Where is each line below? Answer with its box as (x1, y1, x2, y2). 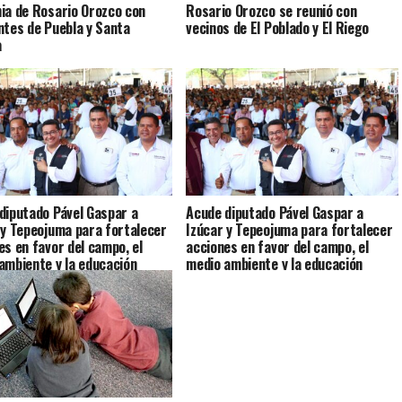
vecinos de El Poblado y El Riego (186, 16, 370, 39)
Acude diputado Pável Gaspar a (186, 201, 364, 223)
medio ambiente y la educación (186, 252, 363, 275)
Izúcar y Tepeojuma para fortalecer (186, 218, 393, 240)
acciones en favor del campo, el (186, 235, 369, 258)
